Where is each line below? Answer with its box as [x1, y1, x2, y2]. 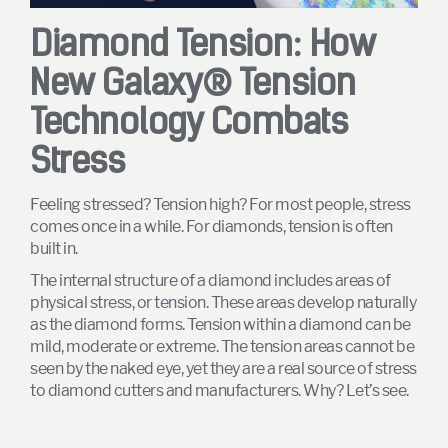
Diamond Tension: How [30, 28, 374, 65]
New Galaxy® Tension [30, 67, 356, 104]
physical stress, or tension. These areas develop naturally [30, 292, 416, 312]
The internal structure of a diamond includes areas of [30, 270, 391, 290]
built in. [30, 238, 78, 258]
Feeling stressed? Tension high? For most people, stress [30, 194, 411, 214]
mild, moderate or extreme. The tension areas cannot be [30, 336, 414, 356]
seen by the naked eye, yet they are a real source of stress [30, 358, 417, 378]
